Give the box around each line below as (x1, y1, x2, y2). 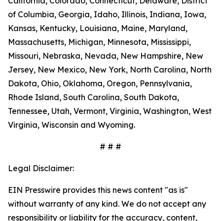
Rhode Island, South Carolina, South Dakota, (8, 92, 179, 102)
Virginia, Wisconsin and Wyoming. (8, 120, 135, 130)
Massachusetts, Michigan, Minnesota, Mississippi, (8, 37, 191, 47)
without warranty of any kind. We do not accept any (8, 199, 206, 209)
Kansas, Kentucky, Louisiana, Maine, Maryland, (8, 23, 187, 33)
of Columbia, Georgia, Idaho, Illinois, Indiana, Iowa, (8, 9, 206, 19)
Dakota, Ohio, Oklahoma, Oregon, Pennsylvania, (8, 78, 192, 88)
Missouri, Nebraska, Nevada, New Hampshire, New (8, 51, 203, 61)
